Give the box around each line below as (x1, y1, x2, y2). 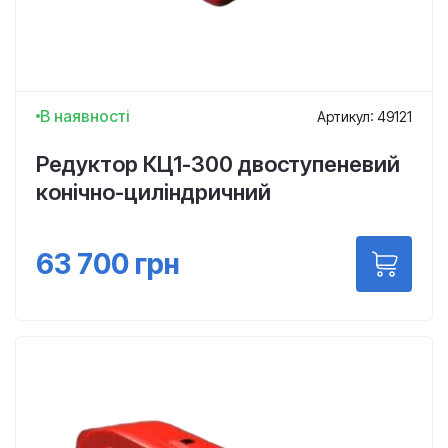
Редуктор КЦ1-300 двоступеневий (36, 151, 400, 177)
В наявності (40, 106, 130, 126)
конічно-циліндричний (36, 179, 271, 205)
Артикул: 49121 (317, 107, 412, 125)
